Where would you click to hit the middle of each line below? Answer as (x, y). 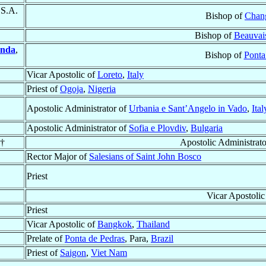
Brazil (162, 239)
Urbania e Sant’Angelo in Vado (188, 109)
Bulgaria (207, 128)
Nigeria (102, 89)
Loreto (110, 75)
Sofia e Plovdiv (157, 128)
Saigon (73, 253)
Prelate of (46, 239)
